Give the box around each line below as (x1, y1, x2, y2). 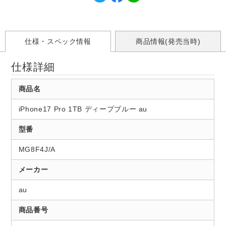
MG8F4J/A (18, 145, 55, 154)
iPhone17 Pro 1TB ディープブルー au (18, 105, 148, 114)
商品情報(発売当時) (135, 37, 201, 46)
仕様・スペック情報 (24, 37, 91, 46)
